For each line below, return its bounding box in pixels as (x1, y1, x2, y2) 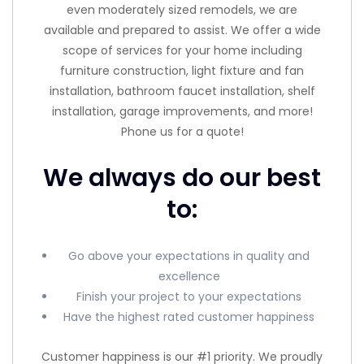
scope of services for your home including (62, 41, 302, 58)
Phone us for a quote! (120, 123, 244, 140)
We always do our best (43, 160, 321, 195)
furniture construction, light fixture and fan (60, 62, 304, 79)
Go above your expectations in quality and (68, 247, 310, 264)
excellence (158, 267, 220, 284)
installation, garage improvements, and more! (51, 102, 313, 119)
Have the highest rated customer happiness (63, 308, 315, 325)
